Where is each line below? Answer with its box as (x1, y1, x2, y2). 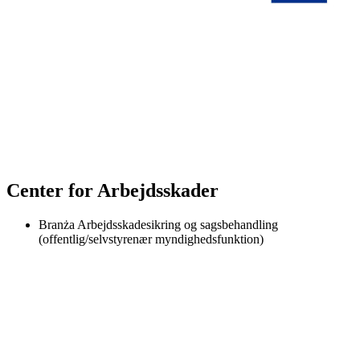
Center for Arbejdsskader (6, 179, 219, 201)
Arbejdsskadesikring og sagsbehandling (75, 217, 278, 231)
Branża (39, 217, 75, 231)
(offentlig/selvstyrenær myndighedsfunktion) (39, 231, 264, 246)
